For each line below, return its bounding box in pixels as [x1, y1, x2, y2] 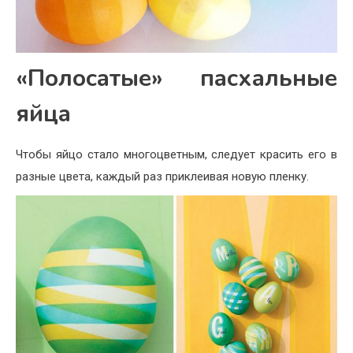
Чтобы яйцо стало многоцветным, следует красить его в [16, 147, 337, 162]
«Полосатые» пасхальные [16, 61, 337, 95]
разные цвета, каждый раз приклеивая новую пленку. [16, 169, 309, 184]
